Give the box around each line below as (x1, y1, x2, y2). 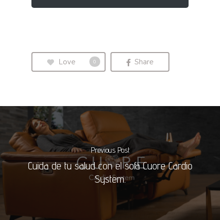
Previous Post (90, 145, 130, 155)
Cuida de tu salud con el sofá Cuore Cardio (27, 159, 192, 172)
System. (94, 172, 126, 186)
